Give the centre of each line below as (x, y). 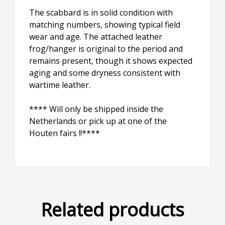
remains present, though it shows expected (111, 61)
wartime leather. (60, 85)
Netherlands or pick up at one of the (98, 121)
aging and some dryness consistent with (105, 73)
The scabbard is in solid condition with (101, 13)
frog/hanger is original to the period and (106, 49)
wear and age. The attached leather (96, 37)
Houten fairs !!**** (65, 133)
